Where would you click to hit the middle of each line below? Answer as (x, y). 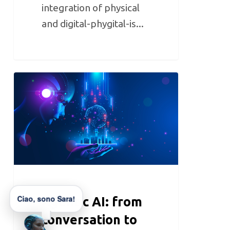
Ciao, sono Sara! (46, 197)
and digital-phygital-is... (93, 23)
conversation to (90, 219)
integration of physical (91, 7)
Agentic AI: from (92, 202)
